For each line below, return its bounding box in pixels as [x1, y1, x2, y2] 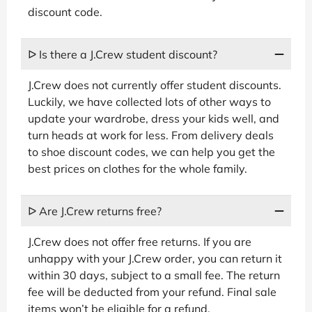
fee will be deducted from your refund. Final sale [28, 284, 276, 299]
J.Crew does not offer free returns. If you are [28, 234, 251, 249]
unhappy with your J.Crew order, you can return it [28, 251, 282, 265]
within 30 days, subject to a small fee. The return [28, 267, 280, 282]
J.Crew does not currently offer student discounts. [28, 77, 281, 92]
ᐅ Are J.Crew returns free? [28, 203, 162, 218]
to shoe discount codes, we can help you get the [28, 144, 275, 159]
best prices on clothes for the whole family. [28, 161, 247, 175]
